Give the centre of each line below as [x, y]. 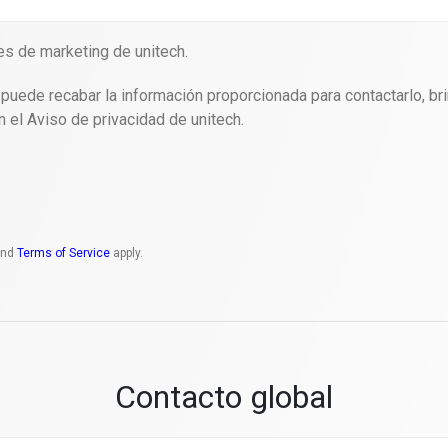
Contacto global [224, 397]
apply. [126, 253]
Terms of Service [63, 253]
